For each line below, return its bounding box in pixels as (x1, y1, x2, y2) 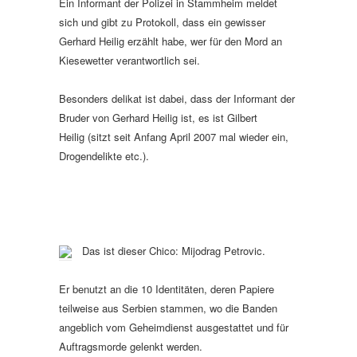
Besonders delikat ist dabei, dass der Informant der (59, 91, 295, 106)
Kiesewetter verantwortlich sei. (59, 53, 200, 68)
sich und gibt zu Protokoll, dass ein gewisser (59, 14, 265, 29)
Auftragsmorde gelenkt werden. (59, 339, 206, 354)
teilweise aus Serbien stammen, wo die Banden (59, 300, 277, 316)
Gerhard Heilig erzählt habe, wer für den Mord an (59, 33, 282, 49)
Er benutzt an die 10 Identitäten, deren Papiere (59, 281, 274, 296)
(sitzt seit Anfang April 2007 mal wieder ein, (88, 129, 288, 144)
